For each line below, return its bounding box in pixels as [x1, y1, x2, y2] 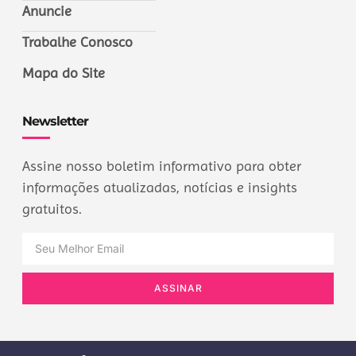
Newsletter [22, 114, 88, 130]
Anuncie [22, 2, 72, 20]
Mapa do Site [22, 64, 105, 82]
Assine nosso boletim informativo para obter [22, 157, 301, 175]
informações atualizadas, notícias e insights [22, 179, 297, 196]
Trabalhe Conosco [22, 33, 133, 51]
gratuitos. [22, 200, 82, 218]
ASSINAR [153, 281, 203, 294]
